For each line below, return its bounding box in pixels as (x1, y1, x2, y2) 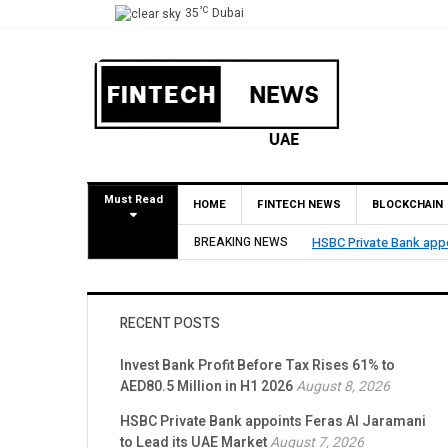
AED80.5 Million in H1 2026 (120, 376, 293, 398)
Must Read (103, 191, 163, 208)
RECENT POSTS (120, 313, 220, 335)
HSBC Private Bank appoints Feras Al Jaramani (120, 411, 426, 433)
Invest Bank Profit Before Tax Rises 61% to (120, 355, 395, 377)
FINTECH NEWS (257, 196, 341, 213)
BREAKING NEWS (194, 233, 288, 251)
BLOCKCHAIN (372, 196, 443, 213)
